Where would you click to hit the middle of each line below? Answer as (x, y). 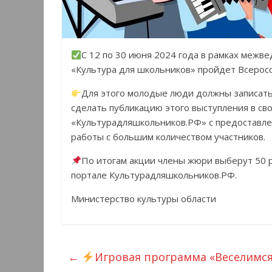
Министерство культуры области (144, 199)
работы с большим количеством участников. (168, 137)
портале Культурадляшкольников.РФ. (154, 175)
